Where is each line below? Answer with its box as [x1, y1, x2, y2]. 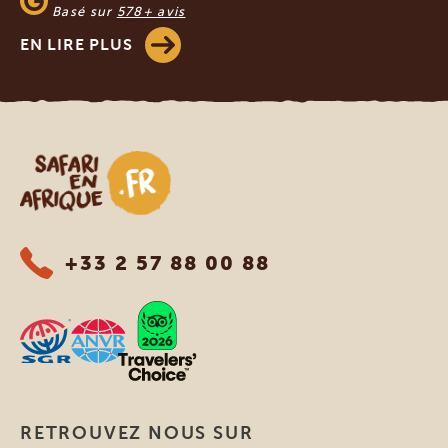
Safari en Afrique [19, 152, 140, 172]
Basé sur [52, 4, 117, 20]
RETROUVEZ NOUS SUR [20, 422, 254, 445]
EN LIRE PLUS [20, 35, 133, 55]
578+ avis [116, 4, 186, 20]
